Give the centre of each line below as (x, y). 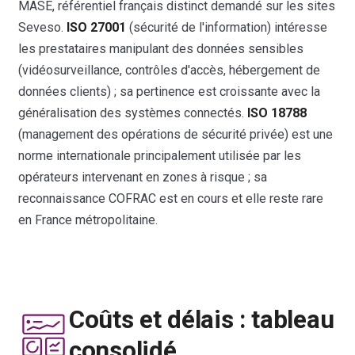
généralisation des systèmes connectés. (133, 113)
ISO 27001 (97, 27)
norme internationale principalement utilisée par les (160, 155)
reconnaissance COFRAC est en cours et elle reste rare (171, 198)
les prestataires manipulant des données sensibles (161, 48)
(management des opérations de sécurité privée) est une (176, 134)
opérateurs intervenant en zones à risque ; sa (143, 177)
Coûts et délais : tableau (202, 319)
